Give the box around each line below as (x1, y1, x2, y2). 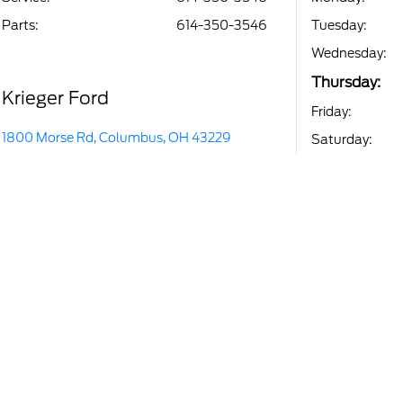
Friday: (310, 103, 352, 119)
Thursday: (310, 73, 381, 91)
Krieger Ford (2, 86, 109, 109)
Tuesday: (310, 17, 367, 32)
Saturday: (310, 131, 372, 147)
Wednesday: (310, 45, 387, 60)
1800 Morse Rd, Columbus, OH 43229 (2, 130, 231, 145)
